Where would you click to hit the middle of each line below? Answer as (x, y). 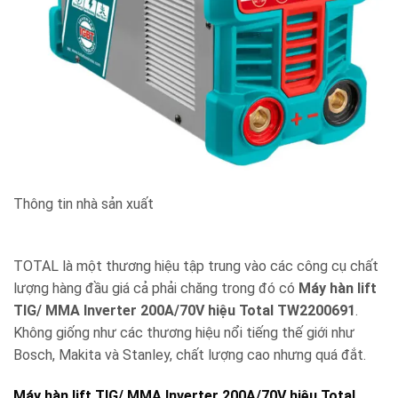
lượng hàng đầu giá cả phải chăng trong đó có (156, 289)
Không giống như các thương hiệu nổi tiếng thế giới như (184, 333)
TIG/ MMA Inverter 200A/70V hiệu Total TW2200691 (184, 311)
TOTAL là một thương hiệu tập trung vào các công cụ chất (196, 267)
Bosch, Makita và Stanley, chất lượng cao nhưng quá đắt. (190, 355)
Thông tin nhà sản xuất (84, 203)
